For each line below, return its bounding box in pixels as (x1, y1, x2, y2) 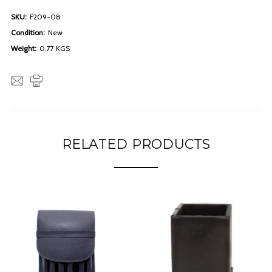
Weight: (11, 43, 36, 53)
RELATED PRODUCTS (61, 135, 211, 152)
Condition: (11, 27, 45, 37)
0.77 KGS (39, 43, 70, 53)
